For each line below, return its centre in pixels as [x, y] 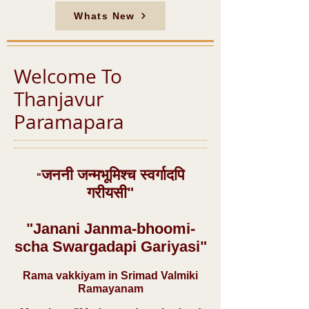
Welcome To [68, 76]
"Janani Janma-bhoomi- [110, 229]
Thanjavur [59, 99]
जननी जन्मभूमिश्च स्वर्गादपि [113, 175]
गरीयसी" [110, 193]
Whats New [104, 16]
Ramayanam [110, 289]
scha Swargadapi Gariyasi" [110, 247]
